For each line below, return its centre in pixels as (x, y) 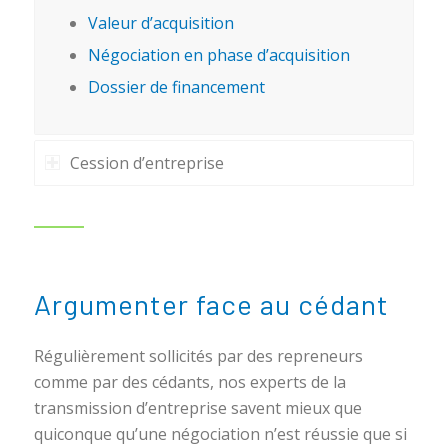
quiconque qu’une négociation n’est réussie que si (220, 433)
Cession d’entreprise (146, 163)
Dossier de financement (176, 87)
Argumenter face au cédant (211, 304)
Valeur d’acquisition (160, 23)
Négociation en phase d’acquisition (218, 55)
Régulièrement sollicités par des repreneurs (198, 355)
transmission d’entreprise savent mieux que (197, 407)
